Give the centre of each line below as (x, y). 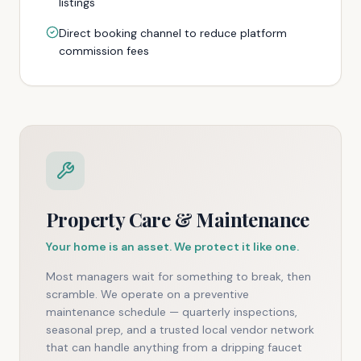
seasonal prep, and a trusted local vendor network (180, 330)
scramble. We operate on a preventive (147, 294)
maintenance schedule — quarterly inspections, (172, 312)
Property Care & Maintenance (178, 219)
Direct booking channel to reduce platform (173, 33)
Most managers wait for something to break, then (178, 276)
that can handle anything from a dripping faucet (174, 347)
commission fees (104, 51)
